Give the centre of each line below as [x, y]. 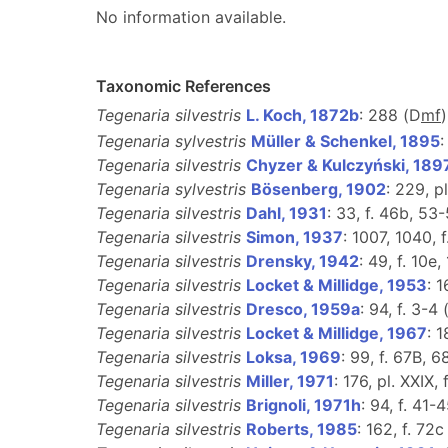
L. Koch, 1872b [302, 115]
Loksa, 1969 [293, 357]
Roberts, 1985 [301, 429]
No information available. [191, 17]
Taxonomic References [183, 86]
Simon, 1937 [294, 237]
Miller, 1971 [290, 381]
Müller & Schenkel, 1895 [345, 141]
